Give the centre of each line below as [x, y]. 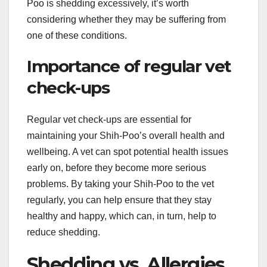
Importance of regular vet [129, 66]
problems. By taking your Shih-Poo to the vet [120, 184]
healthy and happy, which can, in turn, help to [122, 216]
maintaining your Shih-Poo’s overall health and [126, 136]
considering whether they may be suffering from [126, 19]
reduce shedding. [63, 232]
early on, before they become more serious [117, 168]
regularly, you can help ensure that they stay [119, 200]
